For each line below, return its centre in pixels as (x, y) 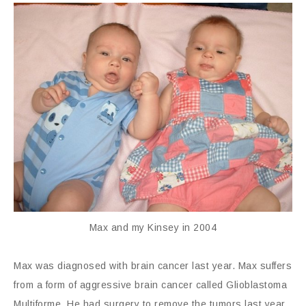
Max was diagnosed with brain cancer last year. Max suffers (153, 265)
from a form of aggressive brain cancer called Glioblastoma (150, 284)
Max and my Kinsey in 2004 (153, 227)
